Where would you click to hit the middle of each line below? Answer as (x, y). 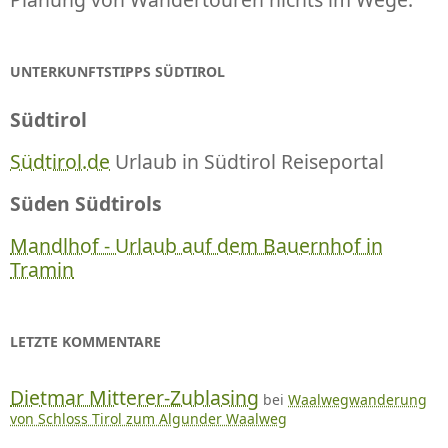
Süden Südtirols (86, 204)
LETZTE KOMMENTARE (85, 342)
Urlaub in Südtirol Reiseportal (247, 162)
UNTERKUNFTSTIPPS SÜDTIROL (117, 72)
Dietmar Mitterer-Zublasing (134, 398)
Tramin (42, 270)
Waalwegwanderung (357, 400)
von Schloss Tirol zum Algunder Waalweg (148, 419)
